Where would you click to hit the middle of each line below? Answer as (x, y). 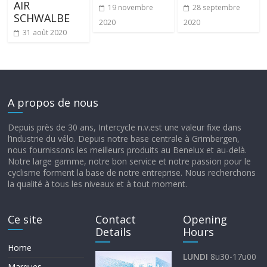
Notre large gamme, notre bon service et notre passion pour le (130, 162)
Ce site (25, 220)
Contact (116, 220)
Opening (205, 220)
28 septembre (216, 8)
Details (114, 232)
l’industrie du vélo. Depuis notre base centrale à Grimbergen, (124, 139)
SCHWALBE (42, 18)
